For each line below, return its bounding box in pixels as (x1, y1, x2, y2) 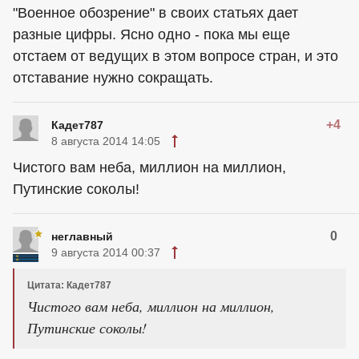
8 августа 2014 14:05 (51, 135, 160, 147)
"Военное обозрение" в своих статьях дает (13, 5, 298, 21)
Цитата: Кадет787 (27, 280, 111, 291)
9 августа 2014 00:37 (51, 246, 160, 259)
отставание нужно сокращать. (13, 70, 213, 86)
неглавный (51, 230, 113, 243)
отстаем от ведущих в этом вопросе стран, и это (13, 48, 338, 64)
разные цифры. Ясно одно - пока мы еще (13, 26, 290, 42)
